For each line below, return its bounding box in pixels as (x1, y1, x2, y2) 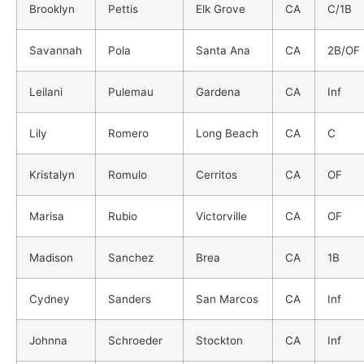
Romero (108, 126, 149, 140)
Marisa (29, 209, 64, 223)
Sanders (108, 292, 151, 305)
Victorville (196, 209, 247, 223)
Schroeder (108, 333, 162, 347)
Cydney (29, 292, 70, 305)
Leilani (29, 84, 63, 98)
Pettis (108, 2, 138, 15)
